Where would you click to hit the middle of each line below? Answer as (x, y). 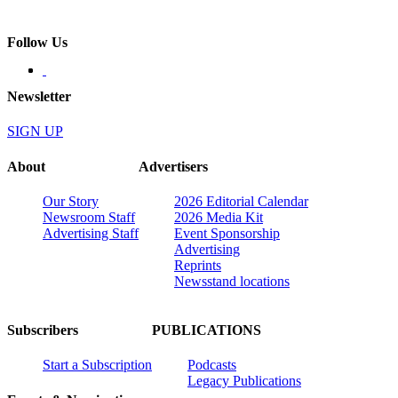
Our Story (71, 201)
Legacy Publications (244, 381)
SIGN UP (35, 131)
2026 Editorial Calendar (241, 201)
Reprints (198, 265)
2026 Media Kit (219, 217)
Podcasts (212, 365)
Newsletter (39, 97)
